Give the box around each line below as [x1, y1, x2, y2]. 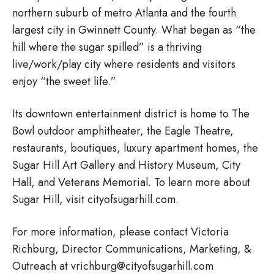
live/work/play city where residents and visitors [12, 56, 235, 72]
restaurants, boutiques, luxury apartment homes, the [12, 139, 258, 156]
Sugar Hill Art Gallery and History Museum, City [12, 157, 240, 173]
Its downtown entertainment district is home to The [12, 105, 250, 122]
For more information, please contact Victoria [12, 223, 229, 240]
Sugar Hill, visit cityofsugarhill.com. [12, 191, 179, 207]
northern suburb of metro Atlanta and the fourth [12, 4, 236, 21]
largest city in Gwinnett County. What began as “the [12, 21, 256, 38]
